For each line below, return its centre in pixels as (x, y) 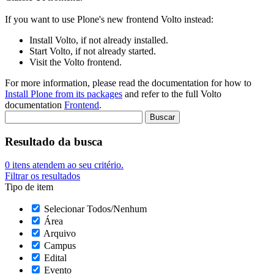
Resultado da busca (54, 141)
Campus (60, 246)
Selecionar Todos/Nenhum (95, 209)
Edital (55, 258)
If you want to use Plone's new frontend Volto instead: (109, 19)
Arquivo (60, 234)
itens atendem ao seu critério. (67, 165)
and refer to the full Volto (172, 94)
